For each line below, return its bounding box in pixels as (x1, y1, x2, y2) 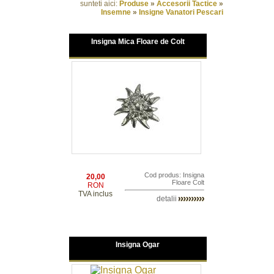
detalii (156, 194, 179, 203)
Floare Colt (171, 179, 204, 186)
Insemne (101, 8, 131, 17)
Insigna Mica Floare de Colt (91, 37, 185, 46)
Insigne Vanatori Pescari (139, 8, 223, 17)
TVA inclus (78, 190, 113, 198)
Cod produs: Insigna (144, 171, 204, 179)
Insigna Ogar (116, 240, 160, 249)
